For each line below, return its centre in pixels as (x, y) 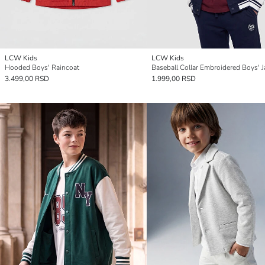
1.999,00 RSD (174, 78)
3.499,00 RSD (27, 78)
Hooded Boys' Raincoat (42, 67)
